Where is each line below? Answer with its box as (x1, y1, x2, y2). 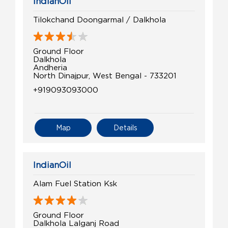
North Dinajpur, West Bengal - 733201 (33, 71, 177, 80)
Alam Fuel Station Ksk (33, 179, 117, 188)
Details (113, 124, 137, 132)
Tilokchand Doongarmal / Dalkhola (33, 15, 166, 24)
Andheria (33, 63, 67, 72)
